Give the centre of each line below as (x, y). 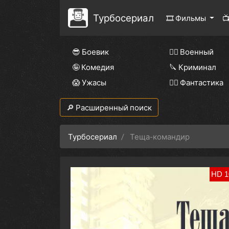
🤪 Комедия (93, 67)
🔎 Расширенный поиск (109, 108)
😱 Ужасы (89, 83)
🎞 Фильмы (187, 18)
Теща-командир (160, 137)
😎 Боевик (90, 52)
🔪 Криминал (193, 67)
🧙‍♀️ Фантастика (196, 83)
